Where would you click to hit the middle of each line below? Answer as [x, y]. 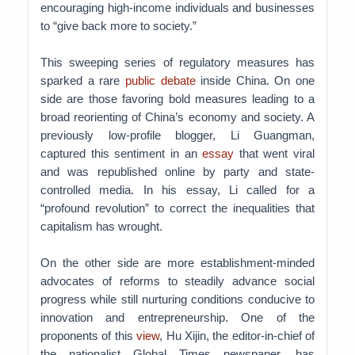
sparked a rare [83, 80]
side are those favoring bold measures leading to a [177, 99]
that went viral [274, 153]
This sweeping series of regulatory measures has [177, 62]
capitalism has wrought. [101, 226]
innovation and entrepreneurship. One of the [177, 317]
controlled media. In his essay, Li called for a [177, 190]
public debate [160, 80]
